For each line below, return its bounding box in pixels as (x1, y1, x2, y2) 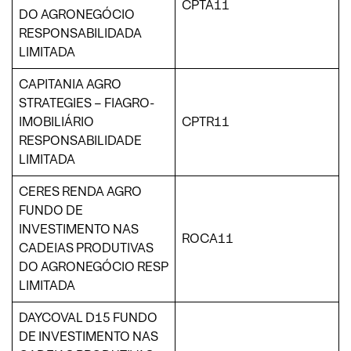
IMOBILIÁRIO (19, 113, 94, 130)
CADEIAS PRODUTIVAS (19, 239, 154, 256)
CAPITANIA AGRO (19, 75, 121, 92)
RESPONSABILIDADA (19, 24, 142, 42)
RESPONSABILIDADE (19, 132, 142, 149)
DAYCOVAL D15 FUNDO (19, 309, 157, 326)
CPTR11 (182, 113, 230, 130)
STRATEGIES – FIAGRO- (19, 94, 154, 111)
